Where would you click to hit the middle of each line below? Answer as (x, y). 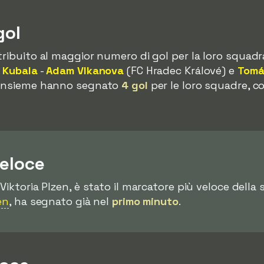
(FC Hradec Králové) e (181, 70)
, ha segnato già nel (61, 201)
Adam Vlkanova (85, 70)
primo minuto (145, 201)
